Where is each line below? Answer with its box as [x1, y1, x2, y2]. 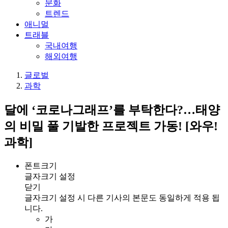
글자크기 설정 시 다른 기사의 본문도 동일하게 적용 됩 [24, 193, 220, 202]
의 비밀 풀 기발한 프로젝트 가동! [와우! [4, 119, 218, 133]
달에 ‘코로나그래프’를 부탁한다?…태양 [4, 103, 220, 117]
